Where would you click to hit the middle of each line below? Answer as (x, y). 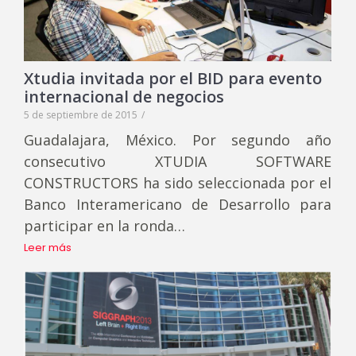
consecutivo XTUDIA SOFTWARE (178, 162)
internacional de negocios (124, 97)
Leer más (48, 248)
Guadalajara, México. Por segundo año (178, 140)
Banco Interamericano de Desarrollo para (178, 205)
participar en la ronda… (104, 226)
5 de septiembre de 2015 (81, 115)
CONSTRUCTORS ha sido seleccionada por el (178, 183)
